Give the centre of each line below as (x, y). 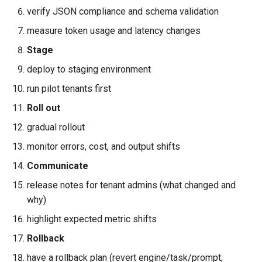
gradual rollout (56, 127)
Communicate (58, 166)
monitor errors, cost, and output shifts (104, 146)
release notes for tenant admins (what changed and (131, 185)
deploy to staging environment (89, 69)
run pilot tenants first (69, 89)
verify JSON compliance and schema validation (123, 11)
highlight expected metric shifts (92, 219)
